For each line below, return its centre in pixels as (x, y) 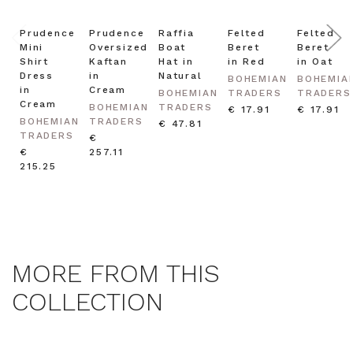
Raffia (176, 33)
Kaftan (108, 62)
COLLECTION (87, 302)
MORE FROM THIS (116, 274)
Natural (180, 76)
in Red (247, 62)
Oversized (119, 48)
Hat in (176, 62)
